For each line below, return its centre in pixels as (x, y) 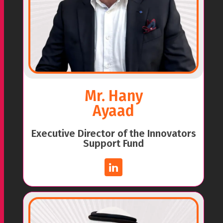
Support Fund (113, 143)
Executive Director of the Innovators (113, 133)
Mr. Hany (113, 96)
